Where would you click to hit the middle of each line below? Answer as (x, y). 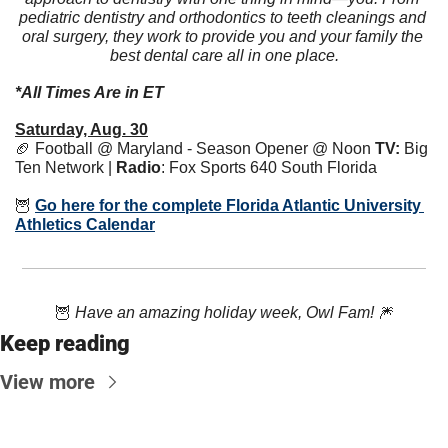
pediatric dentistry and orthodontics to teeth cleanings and (222, 17)
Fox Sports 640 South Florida (273, 167)
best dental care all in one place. (224, 55)
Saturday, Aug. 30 (81, 129)
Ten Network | (65, 167)
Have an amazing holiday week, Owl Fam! (226, 312)
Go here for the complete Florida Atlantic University (228, 205)
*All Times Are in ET (89, 92)
